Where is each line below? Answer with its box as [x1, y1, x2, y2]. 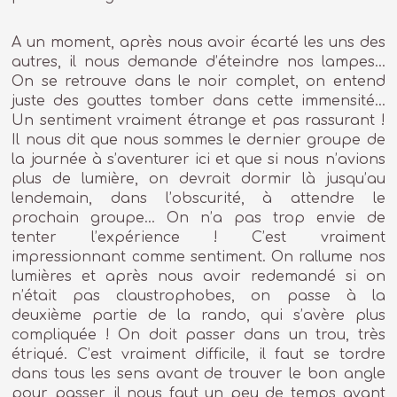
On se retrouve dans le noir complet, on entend [12, 74, 385, 90]
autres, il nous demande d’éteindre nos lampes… [12, 54, 385, 71]
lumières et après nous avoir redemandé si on [12, 269, 385, 285]
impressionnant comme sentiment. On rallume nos [12, 249, 385, 266]
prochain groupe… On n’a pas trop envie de [12, 210, 385, 227]
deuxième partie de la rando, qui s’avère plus [12, 307, 385, 324]
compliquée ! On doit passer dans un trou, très [12, 327, 385, 344]
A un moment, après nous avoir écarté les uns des [12, 35, 385, 51]
